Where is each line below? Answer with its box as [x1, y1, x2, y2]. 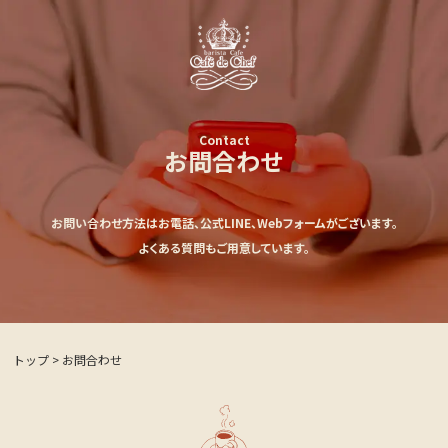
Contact [198, 131, 250, 149]
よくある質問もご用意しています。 [138, 239, 310, 257]
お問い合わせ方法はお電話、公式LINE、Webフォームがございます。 [50, 214, 398, 232]
